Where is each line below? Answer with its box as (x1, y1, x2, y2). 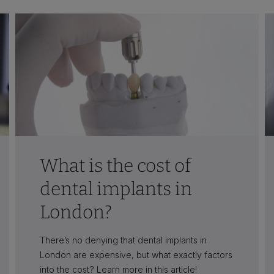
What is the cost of (39, 154, 191, 177)
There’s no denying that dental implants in (39, 234, 207, 245)
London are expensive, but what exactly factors (39, 249, 232, 260)
